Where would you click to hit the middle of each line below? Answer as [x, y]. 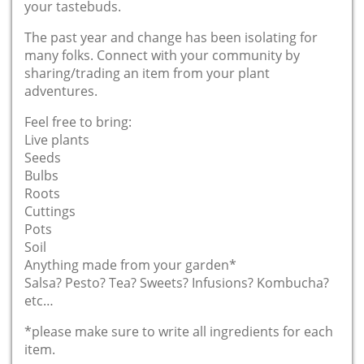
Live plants [57, 139]
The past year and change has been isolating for [171, 37]
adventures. [61, 91]
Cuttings [50, 211]
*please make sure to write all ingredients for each [179, 331]
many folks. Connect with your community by [162, 55]
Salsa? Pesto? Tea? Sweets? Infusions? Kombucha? [177, 282]
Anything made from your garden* [130, 264]
